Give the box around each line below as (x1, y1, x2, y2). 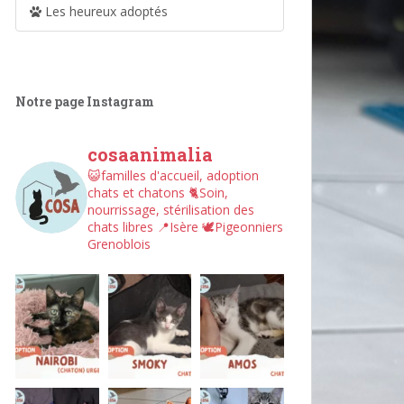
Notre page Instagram (15, 93, 154, 111)
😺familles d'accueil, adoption (87, 167, 259, 185)
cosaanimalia (87, 142, 213, 167)
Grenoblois (87, 235, 151, 253)
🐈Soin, (185, 184, 228, 202)
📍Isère (153, 218, 198, 236)
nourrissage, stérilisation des (87, 201, 254, 219)
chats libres (87, 218, 153, 236)
